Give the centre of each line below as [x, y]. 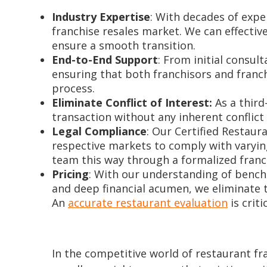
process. [73, 88]
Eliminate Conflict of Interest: [132, 103]
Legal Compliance [99, 131]
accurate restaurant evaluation [148, 203]
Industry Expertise [101, 17]
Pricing [70, 174]
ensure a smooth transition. [124, 45]
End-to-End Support [105, 60]
